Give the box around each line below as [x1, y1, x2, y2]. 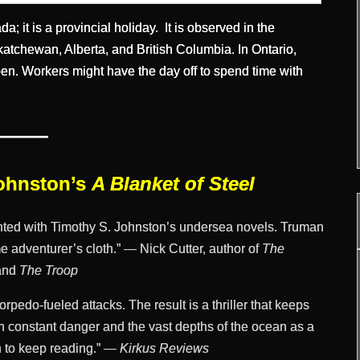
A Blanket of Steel [91, 172, 255, 194]
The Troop [19, 263, 79, 277]
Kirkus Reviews [119, 341, 209, 355]
